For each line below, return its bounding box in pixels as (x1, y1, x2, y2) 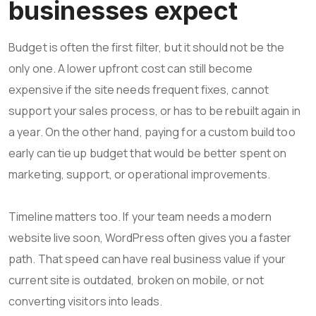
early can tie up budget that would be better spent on (8, 145, 287, 161)
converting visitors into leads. (8, 293, 163, 309)
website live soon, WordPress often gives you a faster (8, 229, 292, 245)
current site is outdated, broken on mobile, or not (8, 272, 265, 288)
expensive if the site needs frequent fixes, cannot (8, 81, 269, 97)
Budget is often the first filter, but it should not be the (8, 39, 284, 55)
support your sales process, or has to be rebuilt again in (8, 102, 300, 119)
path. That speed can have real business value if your (8, 250, 286, 267)
